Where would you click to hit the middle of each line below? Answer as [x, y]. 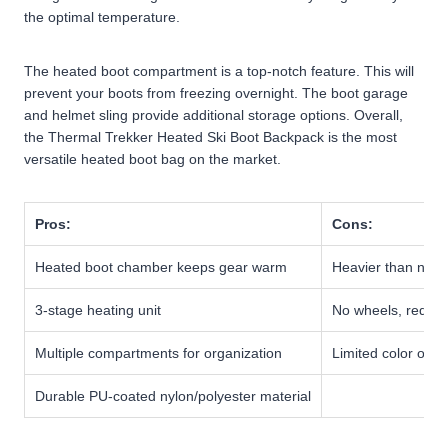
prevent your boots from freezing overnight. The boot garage [216, 92]
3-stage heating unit [98, 309]
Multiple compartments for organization [158, 352]
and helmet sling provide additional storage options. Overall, [213, 114]
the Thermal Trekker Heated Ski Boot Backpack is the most [210, 136]
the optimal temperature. [102, 16]
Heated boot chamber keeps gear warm [161, 266]
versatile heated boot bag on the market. [152, 158]
